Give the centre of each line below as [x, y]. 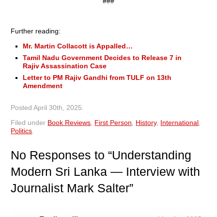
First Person [113, 123]
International [180, 123]
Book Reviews [69, 123]
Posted [22, 108]
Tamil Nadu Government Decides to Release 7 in [102, 58]
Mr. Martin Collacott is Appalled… [78, 46]
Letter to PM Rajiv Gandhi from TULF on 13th [97, 78]
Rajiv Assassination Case [65, 66]
